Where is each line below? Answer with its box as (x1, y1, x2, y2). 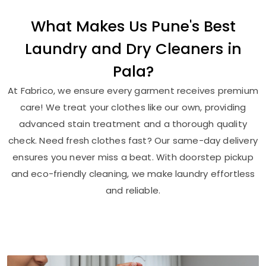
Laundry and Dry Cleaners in (24, 37, 242, 59)
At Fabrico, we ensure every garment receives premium (8, 84, 258, 97)
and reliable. (105, 183, 161, 197)
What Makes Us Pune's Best (30, 15, 236, 37)
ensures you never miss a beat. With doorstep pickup (12, 150, 254, 163)
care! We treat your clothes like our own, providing (20, 100, 246, 113)
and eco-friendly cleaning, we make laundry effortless (11, 167, 255, 180)
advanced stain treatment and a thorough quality (19, 117, 247, 130)
